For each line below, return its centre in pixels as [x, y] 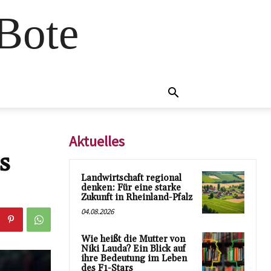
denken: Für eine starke [131, 188]
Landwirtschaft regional [131, 178]
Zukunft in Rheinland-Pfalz [137, 198]
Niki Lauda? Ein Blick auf [133, 249]
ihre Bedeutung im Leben [134, 259]
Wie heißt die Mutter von [133, 239]
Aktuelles [97, 141]
